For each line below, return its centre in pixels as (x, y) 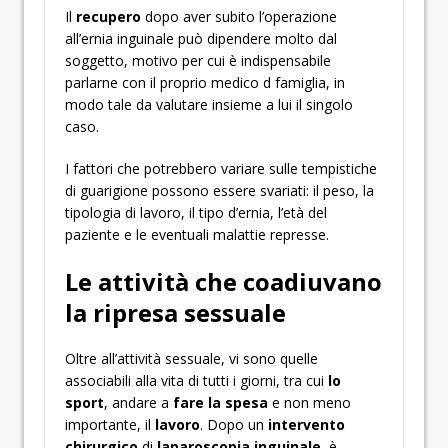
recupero (108, 16)
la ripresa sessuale (175, 312)
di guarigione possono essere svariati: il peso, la (219, 190)
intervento (306, 424)
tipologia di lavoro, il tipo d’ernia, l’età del (196, 212)
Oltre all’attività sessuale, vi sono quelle (191, 358)
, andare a (138, 402)
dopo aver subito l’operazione (239, 16)
